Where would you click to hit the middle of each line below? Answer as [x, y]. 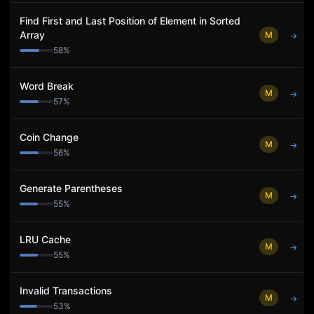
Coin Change [49, 137]
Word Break [47, 86]
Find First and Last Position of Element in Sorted [130, 21]
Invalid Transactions [66, 291]
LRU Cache [45, 239]
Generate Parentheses [71, 188]
